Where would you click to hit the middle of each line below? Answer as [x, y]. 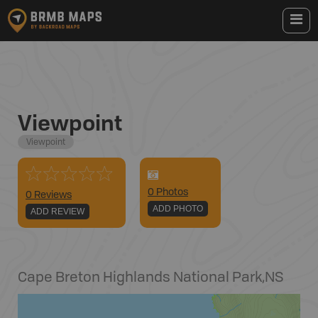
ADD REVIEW [57, 212]
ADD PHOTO [178, 209]
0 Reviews [49, 195]
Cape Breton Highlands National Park [140, 278]
